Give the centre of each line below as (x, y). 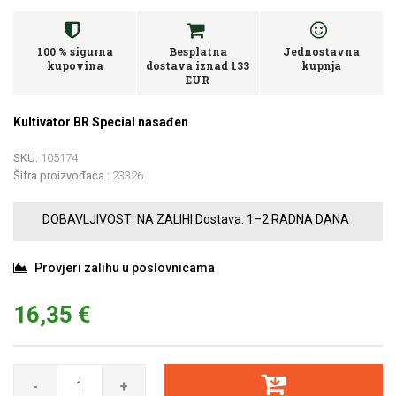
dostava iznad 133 (198, 65)
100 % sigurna (75, 51)
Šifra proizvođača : (61, 175)
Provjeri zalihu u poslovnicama (125, 268)
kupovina (75, 65)
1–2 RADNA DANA (298, 219)
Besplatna (198, 51)
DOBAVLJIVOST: (88, 219)
